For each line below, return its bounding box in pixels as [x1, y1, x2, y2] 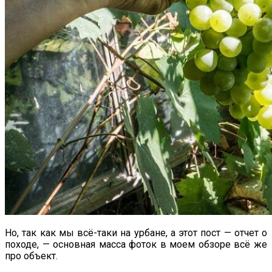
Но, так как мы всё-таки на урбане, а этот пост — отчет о [5, 226, 267, 239]
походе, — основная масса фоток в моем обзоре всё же [5, 238, 267, 250]
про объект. [5, 250, 58, 262]
